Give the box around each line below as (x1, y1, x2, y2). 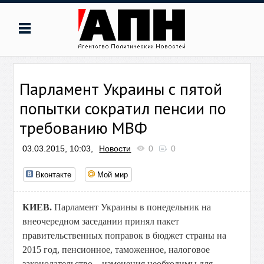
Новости (99, 144, 131, 153)
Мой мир (97, 169, 128, 180)
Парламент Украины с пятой (19, 78, 223, 100)
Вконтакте (35, 169, 72, 180)
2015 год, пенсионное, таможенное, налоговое (22, 245, 210, 255)
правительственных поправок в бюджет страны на (22, 230, 227, 240)
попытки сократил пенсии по (19, 97, 227, 119)
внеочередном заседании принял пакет (22, 216, 180, 226)
